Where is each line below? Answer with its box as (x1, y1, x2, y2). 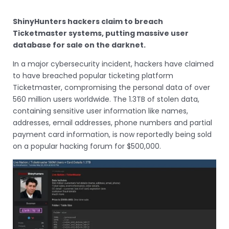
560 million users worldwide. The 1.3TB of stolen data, (13, 94, 199, 104)
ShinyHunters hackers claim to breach (13, 16, 163, 27)
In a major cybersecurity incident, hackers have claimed (13, 58, 214, 69)
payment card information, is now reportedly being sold (13, 129, 212, 140)
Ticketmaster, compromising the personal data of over (13, 82, 210, 93)
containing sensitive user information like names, (13, 105, 188, 116)
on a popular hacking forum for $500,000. (13, 141, 163, 151)
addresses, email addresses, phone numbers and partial (13, 117, 212, 128)
